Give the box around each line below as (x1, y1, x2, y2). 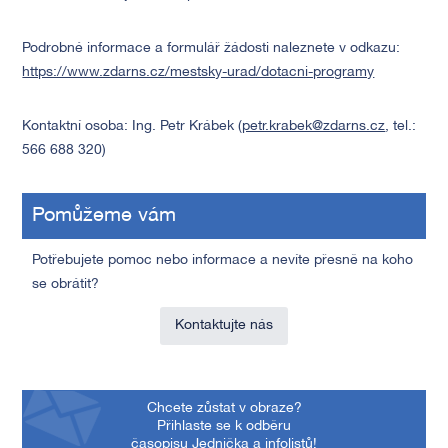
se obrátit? (32, 278, 100, 291)
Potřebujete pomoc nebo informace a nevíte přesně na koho (32, 254, 414, 267)
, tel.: (385, 120, 417, 133)
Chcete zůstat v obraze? (146, 402, 302, 415)
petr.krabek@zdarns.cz (242, 120, 386, 133)
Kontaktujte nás (175, 319, 273, 332)
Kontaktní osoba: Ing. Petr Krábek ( (22, 120, 243, 133)
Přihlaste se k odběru (157, 420, 291, 433)
